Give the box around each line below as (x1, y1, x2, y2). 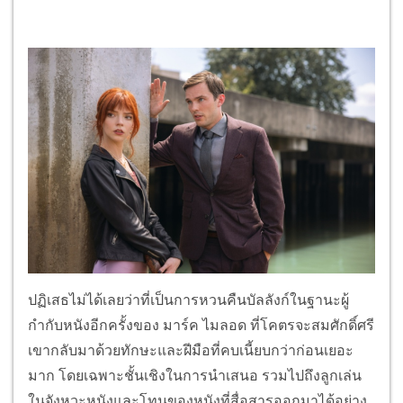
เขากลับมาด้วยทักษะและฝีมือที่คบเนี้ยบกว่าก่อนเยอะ (28, 341, 354, 359)
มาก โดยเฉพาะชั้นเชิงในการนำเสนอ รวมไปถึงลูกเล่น (28, 366, 362, 384)
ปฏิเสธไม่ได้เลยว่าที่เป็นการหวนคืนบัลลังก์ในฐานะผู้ (28, 291, 349, 309)
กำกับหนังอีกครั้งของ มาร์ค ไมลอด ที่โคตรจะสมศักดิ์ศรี (28, 316, 374, 334)
